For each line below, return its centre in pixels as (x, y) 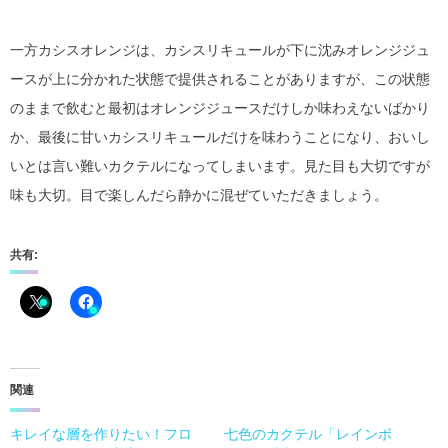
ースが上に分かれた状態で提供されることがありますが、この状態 (220, 78)
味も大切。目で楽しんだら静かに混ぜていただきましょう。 (199, 194)
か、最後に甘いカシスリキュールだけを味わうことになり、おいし (220, 136)
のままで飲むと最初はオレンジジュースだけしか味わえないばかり (220, 107)
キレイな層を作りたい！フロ (101, 433)
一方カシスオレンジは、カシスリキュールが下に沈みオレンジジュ (220, 49)
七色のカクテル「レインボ (308, 433)
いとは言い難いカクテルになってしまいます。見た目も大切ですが (220, 165)
